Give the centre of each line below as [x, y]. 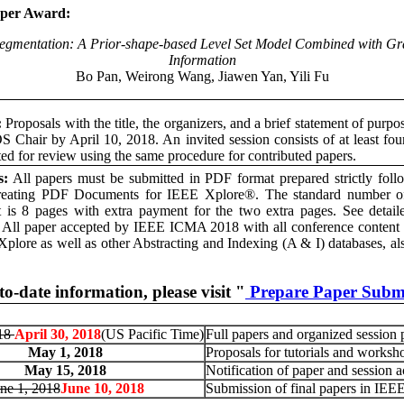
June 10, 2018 [102, 388]
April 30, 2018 [58, 334]
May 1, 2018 [65, 352]
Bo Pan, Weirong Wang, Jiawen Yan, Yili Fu [202, 76]
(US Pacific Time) [152, 334]
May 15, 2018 [65, 370]
